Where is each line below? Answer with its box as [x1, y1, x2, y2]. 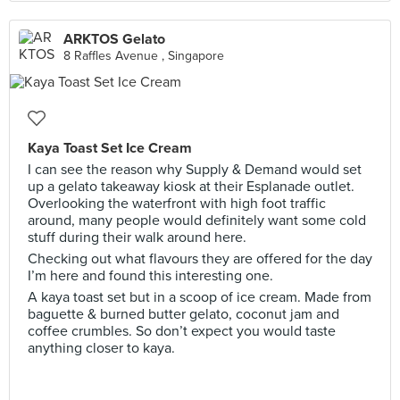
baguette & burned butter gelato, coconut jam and [28, 305, 339, 323]
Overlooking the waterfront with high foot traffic [28, 195, 326, 212]
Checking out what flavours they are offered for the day [28, 250, 372, 268]
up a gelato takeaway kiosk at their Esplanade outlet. [28, 178, 354, 196]
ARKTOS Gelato [63, 30, 165, 48]
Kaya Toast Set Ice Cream [28, 139, 192, 157]
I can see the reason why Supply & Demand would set [28, 161, 362, 179]
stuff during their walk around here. [28, 229, 246, 246]
